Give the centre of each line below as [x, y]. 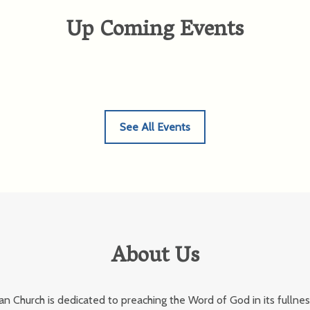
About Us [155, 257]
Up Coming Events [155, 31]
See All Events [155, 127]
